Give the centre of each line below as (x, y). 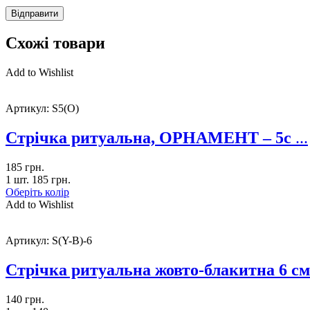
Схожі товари (55, 43)
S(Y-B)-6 (72, 241)
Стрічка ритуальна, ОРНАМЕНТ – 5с (151, 138)
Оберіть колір (37, 192)
